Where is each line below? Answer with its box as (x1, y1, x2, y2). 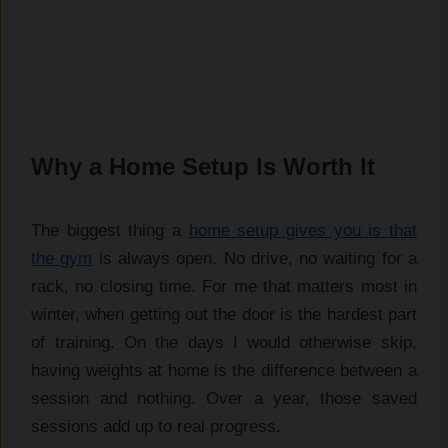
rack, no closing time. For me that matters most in (31, 276, 417, 296)
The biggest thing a (31, 220, 189, 240)
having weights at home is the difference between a (31, 360, 417, 380)
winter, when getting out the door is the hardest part (31, 304, 417, 324)
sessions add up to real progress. (31, 416, 282, 436)
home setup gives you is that (188, 220, 417, 240)
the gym (31, 248, 93, 268)
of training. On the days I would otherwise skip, (31, 332, 417, 352)
